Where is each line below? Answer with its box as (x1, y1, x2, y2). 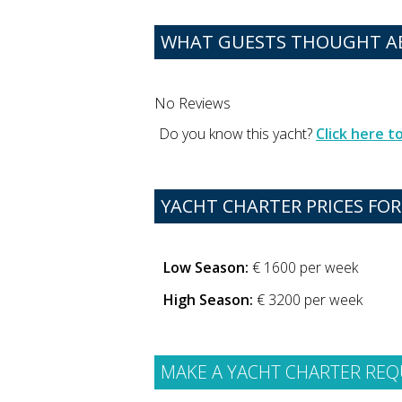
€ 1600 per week (249, 257, 358, 277)
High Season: (163, 290, 253, 310)
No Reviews (154, 93, 231, 114)
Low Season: (163, 257, 249, 277)
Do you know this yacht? (159, 124, 316, 144)
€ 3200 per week (253, 290, 363, 310)
